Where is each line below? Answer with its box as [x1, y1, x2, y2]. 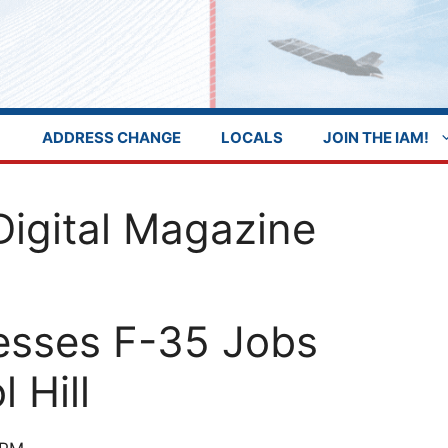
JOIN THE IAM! [322, 128, 429, 148]
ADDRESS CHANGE [41, 128, 181, 148]
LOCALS [220, 128, 283, 148]
